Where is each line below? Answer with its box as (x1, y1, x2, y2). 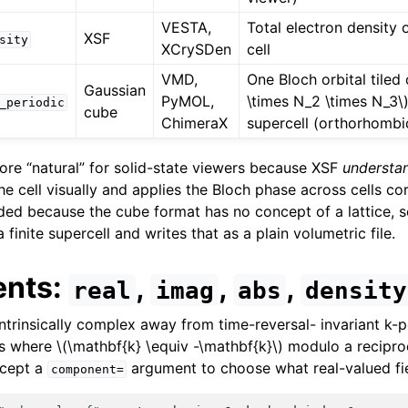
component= (50, 362, 124, 377)
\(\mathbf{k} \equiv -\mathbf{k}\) (56, 337, 283, 356)
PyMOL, (161, 92, 215, 111)
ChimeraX (161, 114, 229, 133)
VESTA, (161, 18, 212, 37)
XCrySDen (161, 40, 232, 59)
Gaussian (84, 81, 147, 100)
